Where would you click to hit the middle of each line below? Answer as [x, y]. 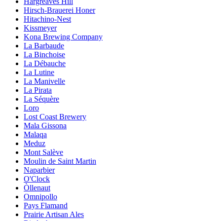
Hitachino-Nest [47, 19]
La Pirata [38, 90]
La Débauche [45, 63]
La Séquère [41, 99]
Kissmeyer [40, 28]
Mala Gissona [45, 125]
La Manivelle [44, 81]
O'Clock [37, 179]
